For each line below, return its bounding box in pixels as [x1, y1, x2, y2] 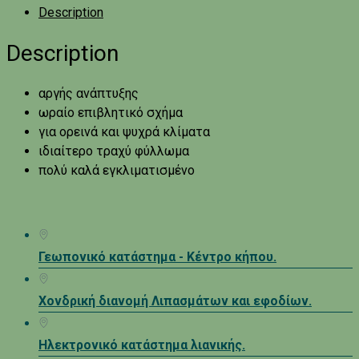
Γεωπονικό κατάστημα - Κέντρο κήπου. [38, 249, 276, 265]
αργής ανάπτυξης [38, 86, 139, 102]
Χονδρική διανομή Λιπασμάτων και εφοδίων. [38, 293, 312, 309]
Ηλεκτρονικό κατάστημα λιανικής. [38, 337, 245, 353]
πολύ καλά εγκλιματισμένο [38, 163, 195, 179]
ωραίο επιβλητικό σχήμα [38, 105, 183, 121]
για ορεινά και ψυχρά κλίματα [38, 124, 210, 140]
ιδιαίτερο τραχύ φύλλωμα [38, 143, 189, 159]
